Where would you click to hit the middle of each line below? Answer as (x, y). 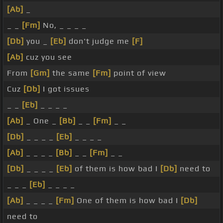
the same (71, 73)
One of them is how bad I (127, 201)
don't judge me (99, 41)
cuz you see (48, 57)
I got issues (65, 89)
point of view (139, 73)
